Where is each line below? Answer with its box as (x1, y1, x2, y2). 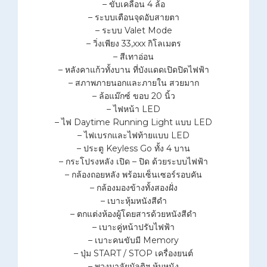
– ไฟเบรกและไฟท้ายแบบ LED (77, 130, 190, 141)
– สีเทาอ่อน (113, 51, 154, 63)
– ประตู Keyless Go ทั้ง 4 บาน (77, 143, 190, 154)
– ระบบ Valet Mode (95, 25, 172, 36)
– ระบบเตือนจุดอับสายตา (88, 12, 179, 23)
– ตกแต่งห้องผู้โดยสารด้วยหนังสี (70, 209, 187, 220)
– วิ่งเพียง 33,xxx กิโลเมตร (86, 38, 181, 49)
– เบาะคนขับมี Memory (88, 235, 179, 246)
